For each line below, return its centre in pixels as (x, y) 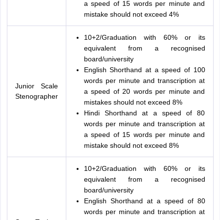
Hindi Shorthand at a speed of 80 (144, 113)
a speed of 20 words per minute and (144, 92)
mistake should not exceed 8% (131, 146)
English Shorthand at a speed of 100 (144, 70)
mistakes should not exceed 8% (133, 102)
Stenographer (36, 96)
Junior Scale (36, 86)
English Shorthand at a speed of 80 (144, 201)
